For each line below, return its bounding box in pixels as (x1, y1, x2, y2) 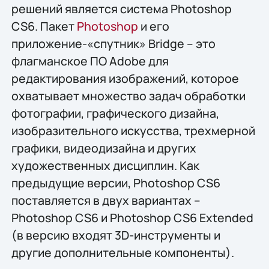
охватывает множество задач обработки (11, 88, 246, 104)
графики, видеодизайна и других (11, 140, 196, 157)
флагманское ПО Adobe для (11, 53, 169, 70)
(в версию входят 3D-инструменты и (11, 227, 220, 244)
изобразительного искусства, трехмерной (11, 122, 255, 139)
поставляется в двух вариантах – (11, 192, 201, 209)
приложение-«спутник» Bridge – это (11, 35, 216, 52)
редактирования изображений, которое (11, 70, 239, 87)
